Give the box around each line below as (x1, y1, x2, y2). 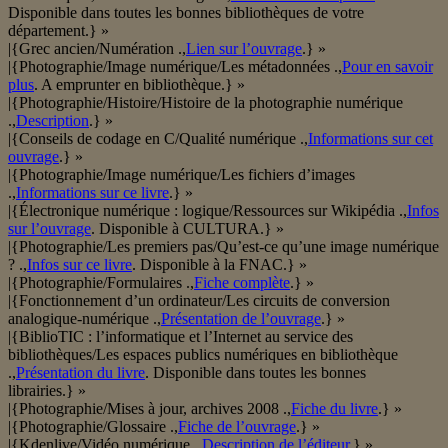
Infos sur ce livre (27, 256, 132, 274)
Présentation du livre (16, 364, 145, 382)
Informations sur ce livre (16, 184, 169, 202)
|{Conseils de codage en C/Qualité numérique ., (8, 130, 308, 148)
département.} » (8, 22, 109, 40)
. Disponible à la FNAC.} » (132, 256, 307, 274)
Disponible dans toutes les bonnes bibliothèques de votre (8, 4, 364, 22)
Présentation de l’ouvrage (161, 310, 321, 328)
